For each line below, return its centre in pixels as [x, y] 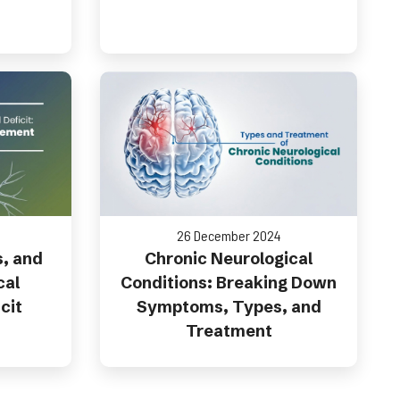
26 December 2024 [229, 235]
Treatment [229, 331]
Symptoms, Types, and [229, 307]
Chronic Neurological [229, 258]
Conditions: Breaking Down [229, 283]
